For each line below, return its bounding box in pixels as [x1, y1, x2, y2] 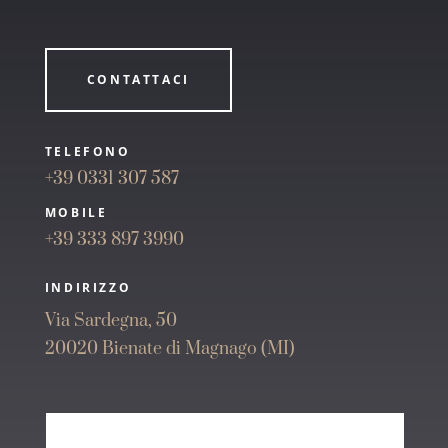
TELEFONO [44, 142, 131, 160]
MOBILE [44, 203, 108, 221]
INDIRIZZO [44, 278, 132, 296]
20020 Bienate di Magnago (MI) [44, 337, 295, 360]
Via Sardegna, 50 [44, 309, 177, 332]
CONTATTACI [86, 70, 190, 88]
